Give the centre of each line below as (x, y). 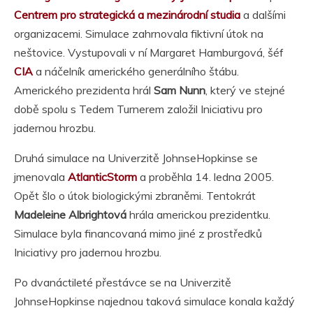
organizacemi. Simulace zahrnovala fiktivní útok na (139, 34)
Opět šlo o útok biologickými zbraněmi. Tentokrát (135, 196)
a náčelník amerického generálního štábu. (136, 72)
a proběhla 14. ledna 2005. (205, 177)
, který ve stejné (245, 90)
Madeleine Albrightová (70, 215)
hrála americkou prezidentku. (198, 215)
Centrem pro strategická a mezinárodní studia (127, 15)
